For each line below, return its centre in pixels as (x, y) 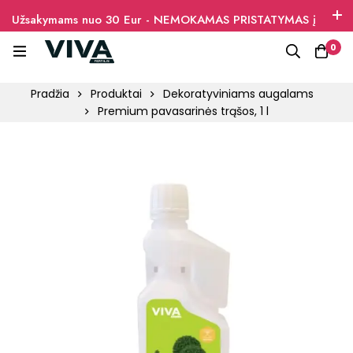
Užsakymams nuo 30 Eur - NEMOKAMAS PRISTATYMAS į (164, 20)
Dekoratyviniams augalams (238, 94)
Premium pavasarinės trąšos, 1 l (183, 111)
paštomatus (41, 40)
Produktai (116, 94)
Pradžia (50, 94)
